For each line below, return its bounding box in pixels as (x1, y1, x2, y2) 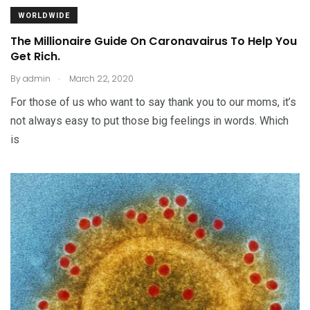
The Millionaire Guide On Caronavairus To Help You (10, 33, 297, 49)
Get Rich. (10, 48, 60, 64)
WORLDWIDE (18, 11, 70, 20)
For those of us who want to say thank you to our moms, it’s (10, 95, 296, 109)
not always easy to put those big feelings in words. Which (10, 114, 289, 127)
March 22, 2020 (67, 73, 134, 84)
